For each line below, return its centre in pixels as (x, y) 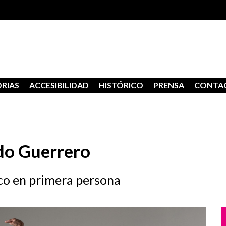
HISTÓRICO (121, 85)
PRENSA (169, 85)
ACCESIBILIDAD (59, 85)
